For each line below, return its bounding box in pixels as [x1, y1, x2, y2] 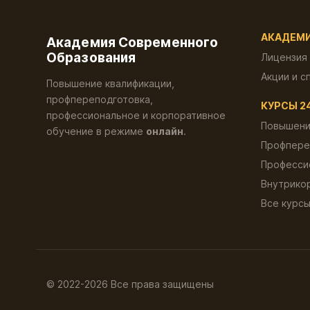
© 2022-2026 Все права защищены [46, 277, 214, 290]
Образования [46, 50, 136, 66]
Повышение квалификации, [46, 77, 174, 90]
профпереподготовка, [46, 93, 153, 106]
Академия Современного [46, 35, 219, 51]
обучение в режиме [46, 125, 146, 138]
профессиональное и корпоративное [46, 109, 226, 122]
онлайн [146, 125, 183, 138]
